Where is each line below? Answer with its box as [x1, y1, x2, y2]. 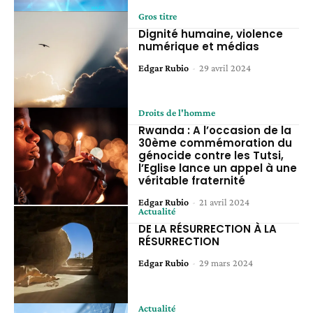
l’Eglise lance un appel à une [138, 161, 298, 176]
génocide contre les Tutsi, [138, 148, 284, 163]
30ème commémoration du [138, 136, 293, 151]
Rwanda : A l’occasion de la [138, 123, 292, 138]
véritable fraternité [138, 173, 246, 189]
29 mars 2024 [199, 257, 254, 269]
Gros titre [138, 10, 177, 22]
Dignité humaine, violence [138, 26, 284, 41]
